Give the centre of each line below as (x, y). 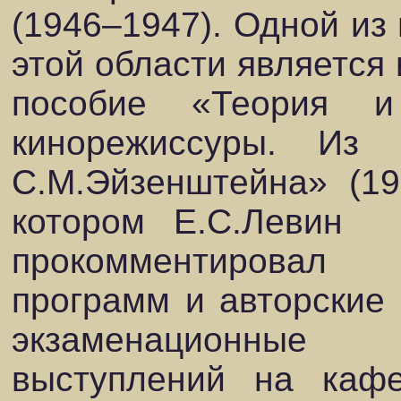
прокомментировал (169, 261)
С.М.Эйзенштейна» (170, 182)
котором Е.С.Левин (177, 222)
